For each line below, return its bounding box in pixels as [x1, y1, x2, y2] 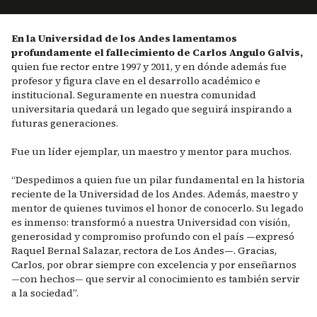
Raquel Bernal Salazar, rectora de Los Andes [11, 243, 224, 258]
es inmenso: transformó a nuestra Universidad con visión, [11, 215, 290, 229]
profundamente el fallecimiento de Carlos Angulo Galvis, [11, 45, 303, 59]
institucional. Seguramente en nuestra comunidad [11, 88, 256, 102]
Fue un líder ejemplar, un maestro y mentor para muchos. [11, 144, 292, 158]
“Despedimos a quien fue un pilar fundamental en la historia [11, 173, 305, 187]
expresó [255, 229, 294, 243]
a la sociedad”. [11, 286, 79, 300]
